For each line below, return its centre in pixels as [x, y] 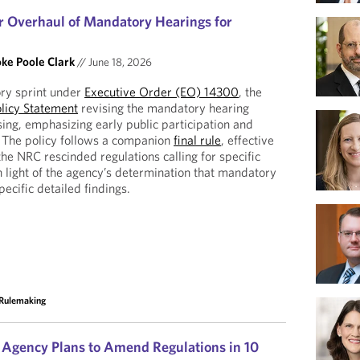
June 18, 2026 [119, 62]
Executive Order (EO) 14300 [162, 92]
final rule [198, 140]
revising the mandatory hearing [164, 108]
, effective [248, 140]
